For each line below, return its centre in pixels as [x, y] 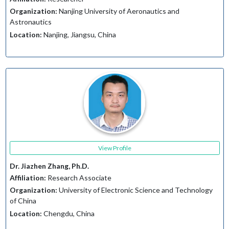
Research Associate [78, 177]
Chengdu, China [68, 213]
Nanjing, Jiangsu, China [79, 34]
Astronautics [30, 22]
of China [23, 201]
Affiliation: [28, 177]
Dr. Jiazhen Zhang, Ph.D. [49, 166]
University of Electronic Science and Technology [135, 190]
